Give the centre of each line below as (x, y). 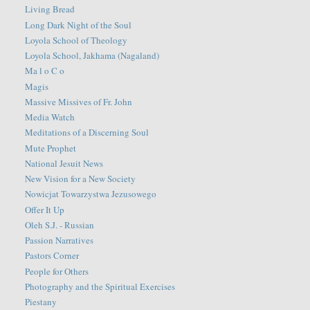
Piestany (41, 302)
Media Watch (50, 117)
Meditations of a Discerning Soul (87, 133)
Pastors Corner (52, 256)
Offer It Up (45, 209)
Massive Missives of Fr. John (79, 101)
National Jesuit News (64, 163)
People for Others (57, 271)
